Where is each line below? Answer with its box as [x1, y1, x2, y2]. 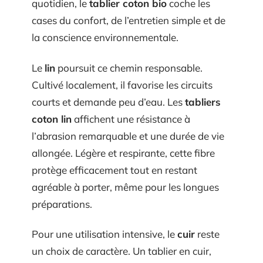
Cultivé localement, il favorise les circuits [32, 78, 213, 91]
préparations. [32, 197, 92, 210]
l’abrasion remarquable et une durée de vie [32, 129, 224, 142]
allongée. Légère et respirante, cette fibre [32, 146, 215, 159]
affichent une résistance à [72, 112, 190, 125]
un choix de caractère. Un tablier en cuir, [32, 245, 211, 258]
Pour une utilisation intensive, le [32, 228, 177, 241]
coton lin [32, 112, 72, 125]
